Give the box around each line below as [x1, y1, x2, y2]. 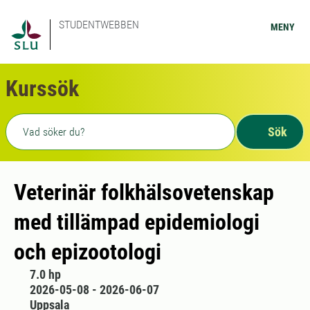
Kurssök [6, 75, 79, 102]
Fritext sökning [5, 115, 89, 129]
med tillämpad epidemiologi [14, 209, 259, 235]
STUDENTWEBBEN [59, 18, 139, 31]
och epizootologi [14, 239, 161, 265]
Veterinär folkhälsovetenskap [14, 179, 274, 206]
